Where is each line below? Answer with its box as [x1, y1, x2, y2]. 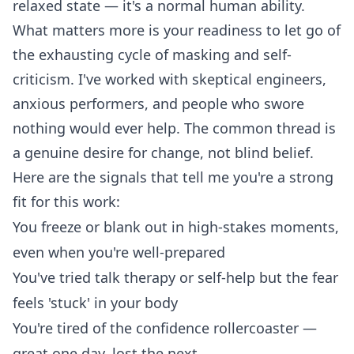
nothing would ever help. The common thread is [13, 119, 336, 138]
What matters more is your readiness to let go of [13, 21, 341, 40]
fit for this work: [13, 192, 120, 212]
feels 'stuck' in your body [13, 293, 178, 313]
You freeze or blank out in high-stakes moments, [13, 217, 339, 237]
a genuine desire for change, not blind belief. [13, 143, 314, 163]
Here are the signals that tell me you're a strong [13, 168, 333, 187]
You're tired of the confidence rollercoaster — [13, 318, 317, 338]
